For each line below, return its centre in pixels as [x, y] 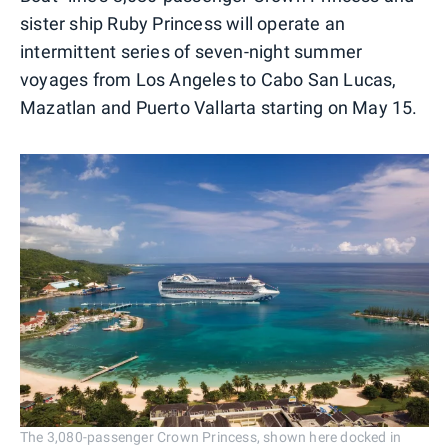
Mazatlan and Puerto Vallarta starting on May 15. [219, 108]
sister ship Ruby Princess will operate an [183, 24]
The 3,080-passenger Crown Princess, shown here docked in [211, 437]
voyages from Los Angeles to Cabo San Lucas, [208, 80]
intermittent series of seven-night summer [191, 52]
